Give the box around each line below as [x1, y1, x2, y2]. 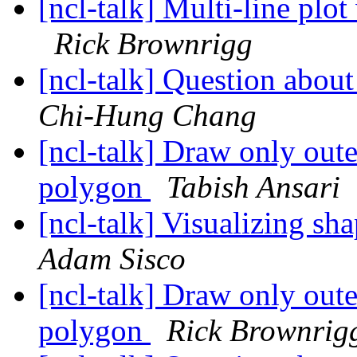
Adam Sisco [38, 241, 186, 277]
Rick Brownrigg [54, 26, 253, 61]
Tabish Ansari [167, 170, 340, 205]
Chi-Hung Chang [38, 98, 257, 133]
